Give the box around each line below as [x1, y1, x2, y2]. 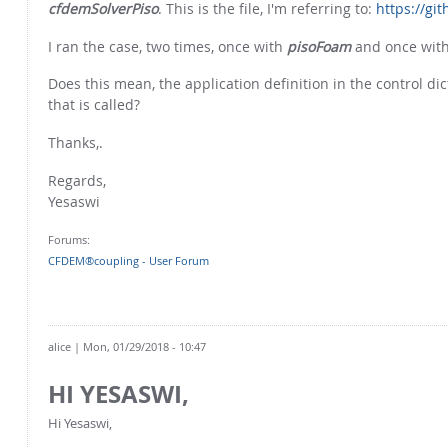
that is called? [48, 95, 140, 115]
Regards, [48, 170, 106, 190]
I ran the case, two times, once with [48, 36, 287, 56]
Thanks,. [48, 133, 103, 153]
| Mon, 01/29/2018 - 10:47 [71, 338, 206, 354]
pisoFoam [287, 36, 351, 56]
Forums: [48, 231, 90, 247]
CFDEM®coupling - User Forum [48, 252, 209, 268]
